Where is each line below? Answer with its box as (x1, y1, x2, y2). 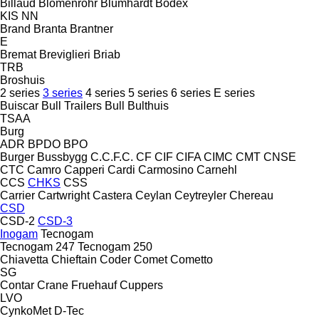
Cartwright (38, 189, 90, 202)
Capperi (64, 163, 108, 176)
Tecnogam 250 (78, 240, 152, 253)
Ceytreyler (174, 189, 226, 202)
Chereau (229, 189, 273, 202)
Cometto (170, 253, 213, 266)
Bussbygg (37, 150, 88, 163)
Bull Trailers (41, 99, 102, 112)
